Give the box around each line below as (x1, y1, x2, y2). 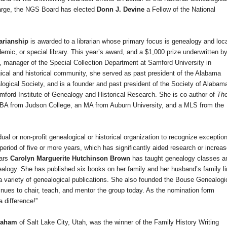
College (49, 101, 70, 109)
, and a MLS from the (162, 101, 224, 109)
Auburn (110, 101, 131, 109)
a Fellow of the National (146, 6, 215, 14)
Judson (25, 101, 47, 109)
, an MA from (70, 101, 110, 109)
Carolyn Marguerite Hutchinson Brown (10, 155, 130, 163)
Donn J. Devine (97, 6, 146, 14)
